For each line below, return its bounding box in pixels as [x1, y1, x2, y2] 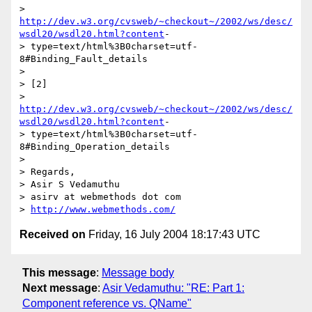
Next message [22, 281, 97, 294]
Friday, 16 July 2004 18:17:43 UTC [86, 228, 260, 241]
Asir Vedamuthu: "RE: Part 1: [102, 281, 244, 294]
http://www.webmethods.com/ [31, 204, 175, 215]
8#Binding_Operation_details [19, 141, 170, 153]
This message [22, 266, 96, 279]
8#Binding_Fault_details [19, 54, 148, 65]
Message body [102, 266, 174, 279]
